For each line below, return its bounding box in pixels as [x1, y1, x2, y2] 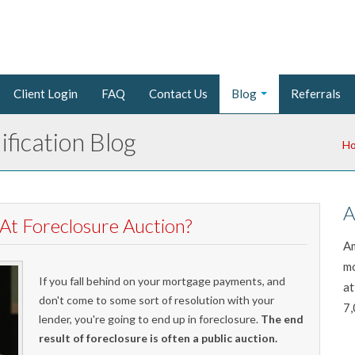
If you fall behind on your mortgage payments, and [39, 273, 286, 288]
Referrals [291, 86, 341, 101]
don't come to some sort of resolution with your [39, 292, 275, 307]
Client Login [13, 86, 78, 101]
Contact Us [149, 86, 208, 101]
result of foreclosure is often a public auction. [39, 330, 278, 345]
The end [261, 311, 304, 326]
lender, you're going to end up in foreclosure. [39, 311, 261, 326]
